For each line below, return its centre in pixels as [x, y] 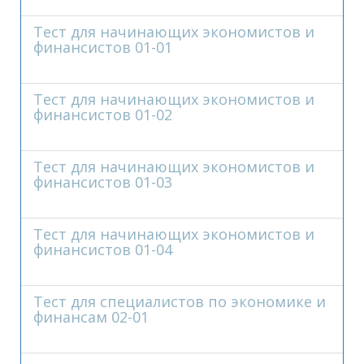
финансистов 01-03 [103, 182]
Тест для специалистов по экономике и [180, 301]
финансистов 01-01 [103, 47]
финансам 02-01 [91, 317]
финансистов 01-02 [103, 115]
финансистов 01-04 [103, 249]
